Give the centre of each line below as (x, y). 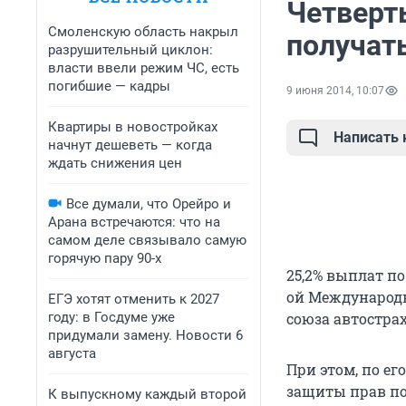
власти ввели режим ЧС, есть (144, 68)
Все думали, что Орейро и (149, 204)
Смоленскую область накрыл (143, 32)
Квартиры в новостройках (133, 127)
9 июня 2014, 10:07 (335, 91)
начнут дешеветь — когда (130, 145)
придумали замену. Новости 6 (145, 335)
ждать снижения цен (115, 163)
